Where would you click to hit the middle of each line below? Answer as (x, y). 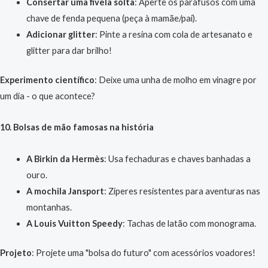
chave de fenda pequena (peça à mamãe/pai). (111, 18)
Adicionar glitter (60, 34)
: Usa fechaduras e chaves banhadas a (177, 159)
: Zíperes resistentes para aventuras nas (182, 191)
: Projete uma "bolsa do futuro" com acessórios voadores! (144, 252)
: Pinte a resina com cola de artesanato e (173, 34)
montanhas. (49, 207)
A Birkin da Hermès (65, 159)
